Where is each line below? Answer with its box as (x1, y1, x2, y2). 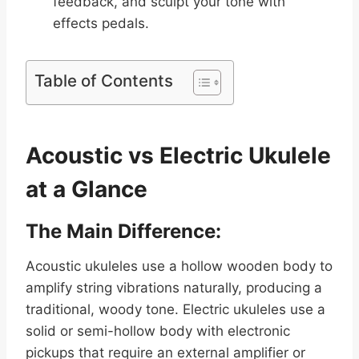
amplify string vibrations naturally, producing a (26, 280, 322, 296)
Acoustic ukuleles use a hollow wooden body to (26, 258, 333, 275)
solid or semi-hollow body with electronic (26, 323, 290, 340)
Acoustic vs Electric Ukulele (26, 142, 331, 170)
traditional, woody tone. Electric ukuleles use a (26, 301, 325, 318)
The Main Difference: (26, 220, 226, 244)
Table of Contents (34, 71, 173, 91)
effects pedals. (53, 15, 149, 32)
